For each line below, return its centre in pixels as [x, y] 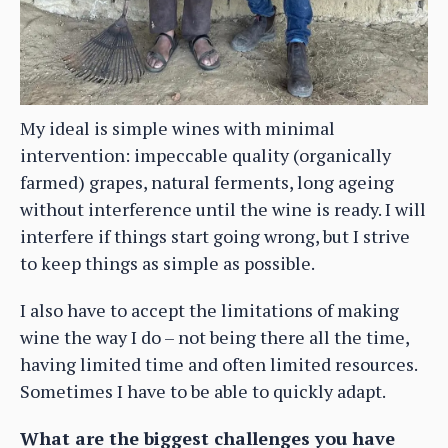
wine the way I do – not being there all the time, [214, 336]
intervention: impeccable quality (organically [205, 154]
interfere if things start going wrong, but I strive [215, 235]
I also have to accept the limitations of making [209, 309]
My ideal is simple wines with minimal [177, 127]
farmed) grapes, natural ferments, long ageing [207, 181]
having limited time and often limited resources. [218, 363]
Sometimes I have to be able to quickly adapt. [203, 390]
